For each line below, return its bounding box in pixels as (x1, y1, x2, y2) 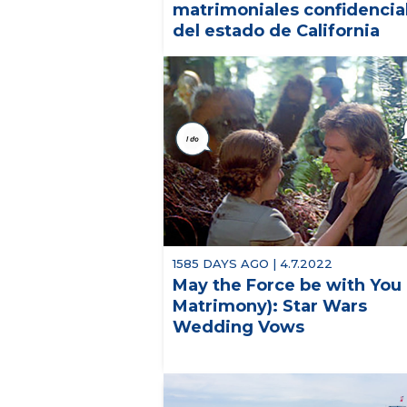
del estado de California (173, 21, 380, 42)
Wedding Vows (173, 316, 304, 337)
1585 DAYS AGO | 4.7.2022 (173, 255, 333, 271)
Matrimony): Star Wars (173, 295, 367, 316)
